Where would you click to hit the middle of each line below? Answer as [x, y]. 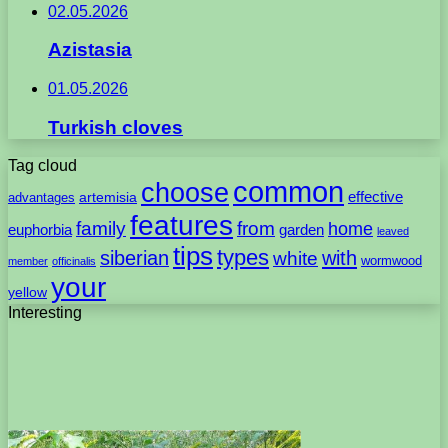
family [101, 229]
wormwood [391, 261]
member [28, 261]
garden [301, 230]
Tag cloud [42, 166]
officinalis [74, 261]
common [288, 192]
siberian [134, 258]
